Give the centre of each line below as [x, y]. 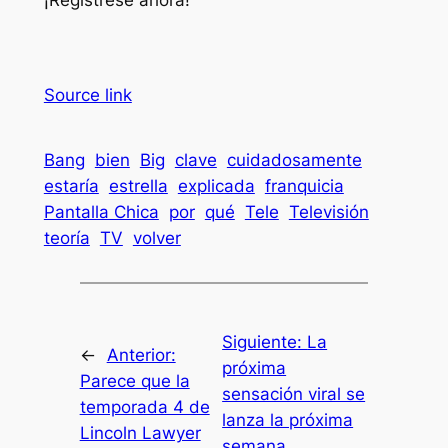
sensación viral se [294, 393]
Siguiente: [265, 341]
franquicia [304, 186]
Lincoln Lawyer [140, 432]
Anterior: [141, 354]
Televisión [328, 212]
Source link [87, 94]
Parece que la [134, 380]
